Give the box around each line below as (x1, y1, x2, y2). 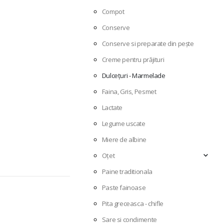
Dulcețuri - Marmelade (101, 71, 165, 80)
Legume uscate (101, 119, 145, 128)
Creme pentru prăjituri (101, 55, 164, 64)
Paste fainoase (101, 183, 146, 192)
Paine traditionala (101, 167, 152, 176)
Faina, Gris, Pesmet (101, 87, 156, 96)
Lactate (101, 103, 123, 112)
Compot (101, 7, 124, 16)
